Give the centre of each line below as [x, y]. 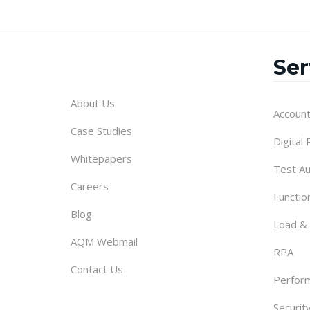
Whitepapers [101, 158]
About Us [93, 103]
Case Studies [101, 131]
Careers [90, 186]
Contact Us [97, 269]
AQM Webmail [104, 241]
